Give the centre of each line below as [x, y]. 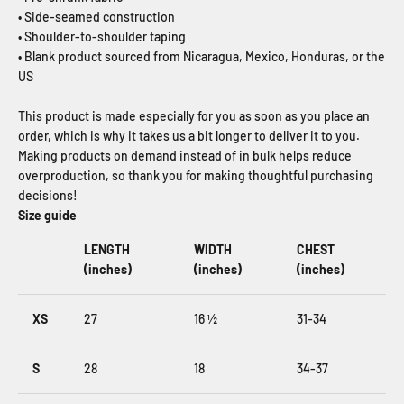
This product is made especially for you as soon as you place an [194, 116]
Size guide [47, 215]
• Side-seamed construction [96, 17]
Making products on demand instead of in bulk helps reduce [185, 156]
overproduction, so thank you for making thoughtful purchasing [196, 175]
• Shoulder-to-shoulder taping [102, 37]
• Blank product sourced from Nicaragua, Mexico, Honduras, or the [202, 56]
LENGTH [107, 249]
